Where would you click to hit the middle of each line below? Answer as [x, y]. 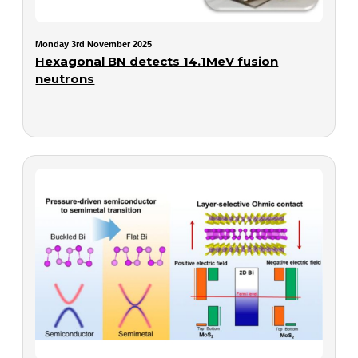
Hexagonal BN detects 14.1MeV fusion [157, 61]
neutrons [65, 78]
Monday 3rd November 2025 [94, 44]
